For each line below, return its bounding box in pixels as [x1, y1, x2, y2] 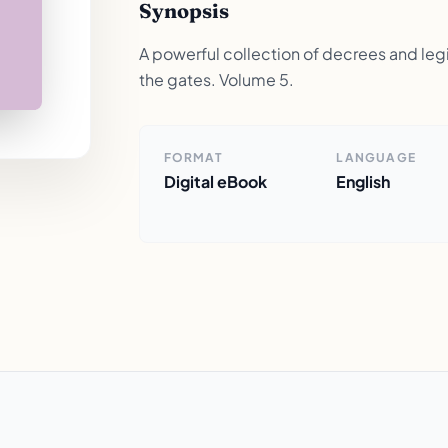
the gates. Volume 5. [138, 69, 294, 90]
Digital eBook [163, 171, 267, 192]
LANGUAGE [336, 150, 417, 165]
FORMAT [163, 150, 223, 165]
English [336, 171, 391, 192]
